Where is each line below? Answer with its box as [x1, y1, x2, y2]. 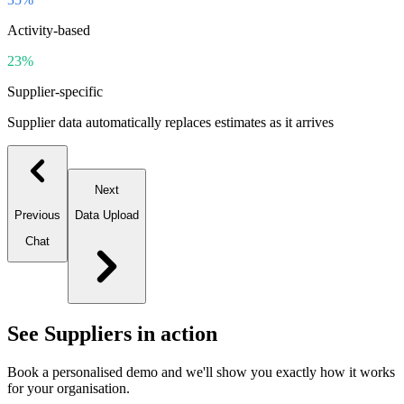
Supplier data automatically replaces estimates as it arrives [7, 115, 334, 131]
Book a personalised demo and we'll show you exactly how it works [7, 363, 395, 380]
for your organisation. [7, 380, 130, 396]
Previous [14, 208, 60, 223]
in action [132, 321, 217, 345]
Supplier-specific [7, 84, 103, 100]
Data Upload [75, 208, 139, 223]
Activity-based [7, 23, 90, 39]
